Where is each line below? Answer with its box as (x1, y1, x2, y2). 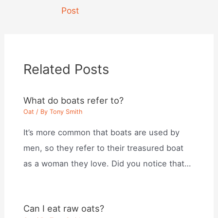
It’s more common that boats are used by (23, 127, 180, 137)
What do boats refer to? (23, 94, 124, 106)
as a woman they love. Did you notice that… (23, 158, 191, 168)
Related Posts (23, 61, 109, 78)
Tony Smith (50, 108, 83, 116)
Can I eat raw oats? (23, 203, 105, 214)
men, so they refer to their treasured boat (23, 143, 184, 153)
